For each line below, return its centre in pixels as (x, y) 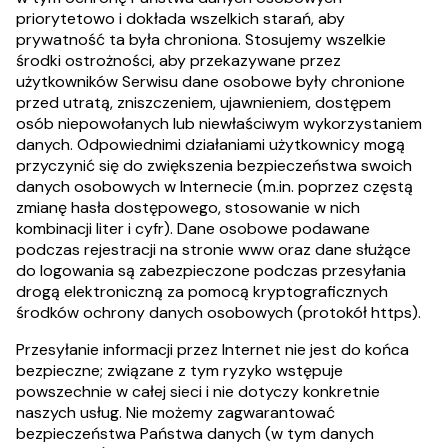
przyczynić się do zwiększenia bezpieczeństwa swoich (214, 165)
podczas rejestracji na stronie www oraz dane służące (213, 249)
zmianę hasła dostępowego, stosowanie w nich (188, 207)
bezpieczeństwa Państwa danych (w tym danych (195, 433)
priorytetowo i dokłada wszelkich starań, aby (180, 18)
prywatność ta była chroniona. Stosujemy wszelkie (201, 39)
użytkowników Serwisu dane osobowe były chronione (210, 81)
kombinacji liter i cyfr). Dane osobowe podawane (193, 228)
